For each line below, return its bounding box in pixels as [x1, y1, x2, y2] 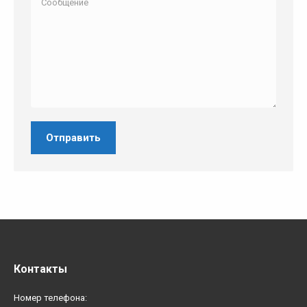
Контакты [14, 262, 67, 275]
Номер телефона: [14, 293, 87, 303]
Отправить [46, 132, 101, 144]
